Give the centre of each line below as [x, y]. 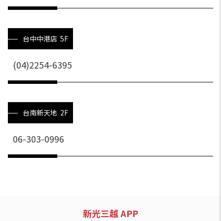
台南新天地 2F [45, 113]
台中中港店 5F [45, 39]
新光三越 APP [110, 213]
